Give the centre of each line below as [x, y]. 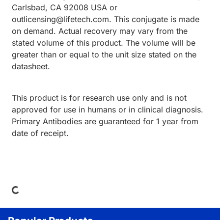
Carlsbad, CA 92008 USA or [65, 8]
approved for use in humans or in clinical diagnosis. [108, 110]
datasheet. [31, 67]
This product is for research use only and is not [99, 98]
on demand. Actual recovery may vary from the [100, 31]
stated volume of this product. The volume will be [104, 43]
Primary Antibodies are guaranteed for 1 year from [105, 122]
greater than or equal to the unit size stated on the [104, 55]
